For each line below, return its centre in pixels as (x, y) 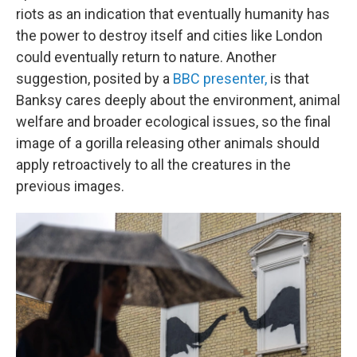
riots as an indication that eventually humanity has (173, 14)
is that (288, 78)
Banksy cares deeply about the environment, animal (178, 100)
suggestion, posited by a (94, 78)
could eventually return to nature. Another (146, 57)
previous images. (70, 186)
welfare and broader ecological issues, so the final (173, 122)
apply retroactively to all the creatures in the (153, 165)
